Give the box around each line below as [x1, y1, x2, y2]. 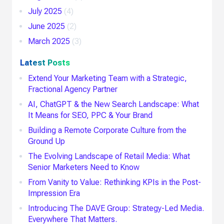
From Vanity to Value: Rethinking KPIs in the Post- [28, 177, 201, 187]
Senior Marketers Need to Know [28, 162, 139, 172]
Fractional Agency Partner [28, 84, 117, 94]
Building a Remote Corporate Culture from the [28, 125, 186, 135]
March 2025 [28, 36, 70, 46]
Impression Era [28, 188, 80, 198]
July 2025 [28, 6, 62, 16]
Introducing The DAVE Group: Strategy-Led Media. [28, 203, 204, 213]
